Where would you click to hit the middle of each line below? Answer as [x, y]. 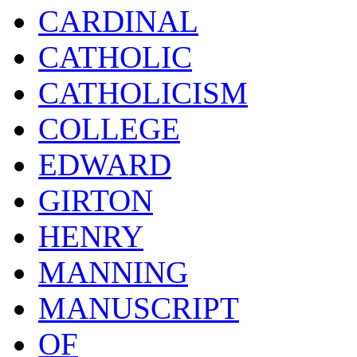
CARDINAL [118, 21]
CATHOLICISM [143, 92]
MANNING [113, 272]
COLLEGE [109, 128]
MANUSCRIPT [139, 308]
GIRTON [96, 200]
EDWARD [105, 164]
